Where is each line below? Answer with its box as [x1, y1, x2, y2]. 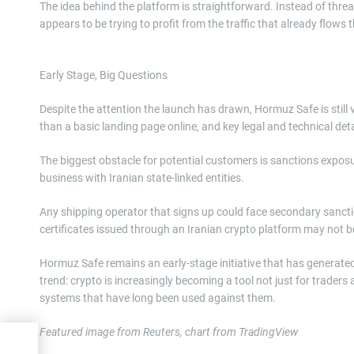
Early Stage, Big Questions [40, 68, 168, 81]
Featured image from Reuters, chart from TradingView [40, 325, 298, 338]
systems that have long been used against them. [40, 291, 276, 304]
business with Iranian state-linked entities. [40, 171, 244, 184]
